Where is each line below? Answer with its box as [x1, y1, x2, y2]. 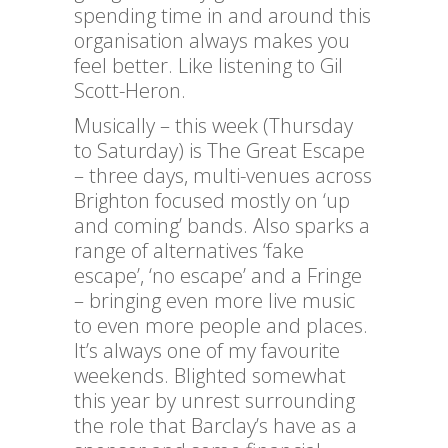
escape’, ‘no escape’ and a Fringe [74, 262, 362, 290]
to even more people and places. [74, 312, 368, 340]
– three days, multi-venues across [74, 162, 372, 190]
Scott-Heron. [74, 77, 186, 105]
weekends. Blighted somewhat [74, 362, 346, 390]
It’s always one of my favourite [74, 337, 340, 365]
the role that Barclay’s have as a [74, 412, 357, 440]
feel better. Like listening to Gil [74, 52, 343, 80]
